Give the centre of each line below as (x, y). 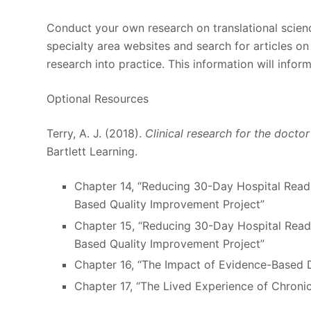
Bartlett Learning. (92, 151)
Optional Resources (98, 98)
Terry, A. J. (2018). (96, 133)
